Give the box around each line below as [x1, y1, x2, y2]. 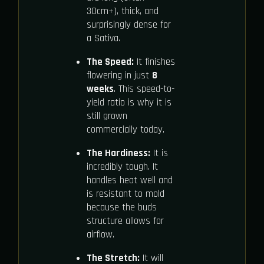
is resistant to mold [86, 187, 164, 200]
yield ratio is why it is [86, 95, 171, 109]
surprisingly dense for [86, 18, 171, 31]
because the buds [86, 200, 157, 214]
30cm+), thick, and [86, 4, 159, 18]
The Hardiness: [86, 146, 150, 160]
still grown [86, 109, 127, 123]
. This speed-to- [113, 82, 174, 95]
